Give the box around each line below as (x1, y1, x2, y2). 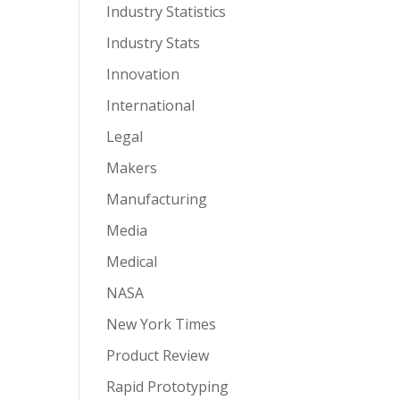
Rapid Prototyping (106, 377, 229, 397)
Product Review (106, 346, 210, 366)
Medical (106, 252, 158, 272)
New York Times (106, 314, 217, 335)
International (106, 96, 196, 116)
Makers (106, 158, 158, 179)
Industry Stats (106, 33, 201, 54)
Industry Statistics (106, 2, 227, 22)
